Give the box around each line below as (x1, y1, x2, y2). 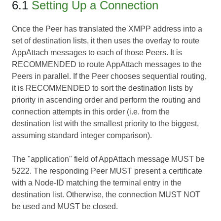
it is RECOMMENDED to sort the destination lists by (12, 84, 193, 93)
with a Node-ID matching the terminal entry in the (12, 179, 182, 187)
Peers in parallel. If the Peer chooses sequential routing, (12, 72, 207, 81)
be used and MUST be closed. (12, 202, 118, 211)
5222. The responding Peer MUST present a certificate (12, 167, 202, 176)
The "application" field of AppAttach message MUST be (12, 155, 205, 164)
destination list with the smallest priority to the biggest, (12, 119, 199, 128)
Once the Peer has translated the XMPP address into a (12, 25, 202, 34)
